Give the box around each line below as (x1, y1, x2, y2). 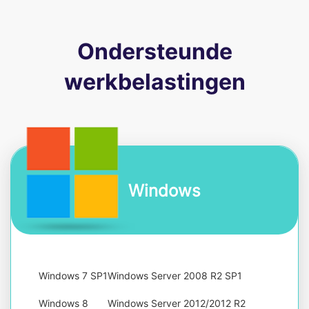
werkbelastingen (63, 68, 246, 95)
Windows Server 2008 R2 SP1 (108, 270, 242, 281)
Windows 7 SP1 (39, 270, 108, 281)
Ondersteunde (77, 38, 232, 65)
